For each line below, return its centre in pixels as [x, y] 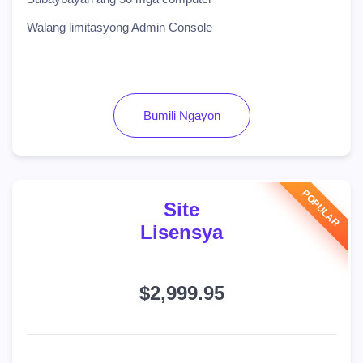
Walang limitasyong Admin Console [120, 27]
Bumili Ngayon [181, 115]
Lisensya [181, 232]
